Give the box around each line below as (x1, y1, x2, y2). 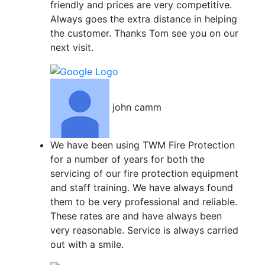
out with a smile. (50, 238, 124, 251)
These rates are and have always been (50, 210, 222, 222)
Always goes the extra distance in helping (50, 12, 237, 25)
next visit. (50, 41, 93, 53)
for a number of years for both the (50, 153, 205, 166)
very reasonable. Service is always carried (50, 224, 238, 237)
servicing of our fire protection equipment (50, 167, 238, 180)
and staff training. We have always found (50, 182, 233, 194)
